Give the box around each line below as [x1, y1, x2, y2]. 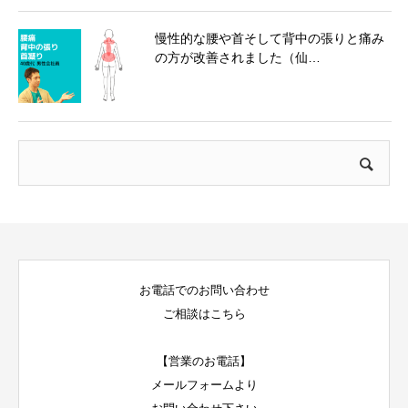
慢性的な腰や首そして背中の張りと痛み [155, 31, 384, 46]
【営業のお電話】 [157, 353, 251, 368]
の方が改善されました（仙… [155, 50, 321, 66]
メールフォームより [150, 377, 258, 392]
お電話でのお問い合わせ [138, 282, 270, 297]
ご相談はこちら [162, 306, 246, 321]
